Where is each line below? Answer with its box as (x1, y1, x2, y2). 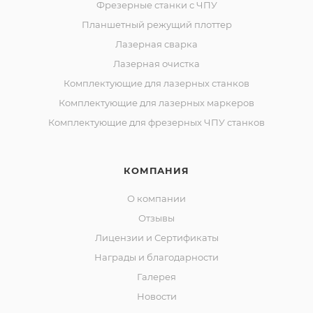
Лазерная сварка (115, 38, 198, 50)
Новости (136, 290, 177, 302)
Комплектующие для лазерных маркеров (59, 96, 254, 108)
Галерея (137, 270, 176, 282)
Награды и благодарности (94, 251, 219, 263)
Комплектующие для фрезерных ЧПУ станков (48, 116, 265, 128)
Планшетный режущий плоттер (81, 18, 232, 30)
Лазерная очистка (113, 57, 200, 69)
